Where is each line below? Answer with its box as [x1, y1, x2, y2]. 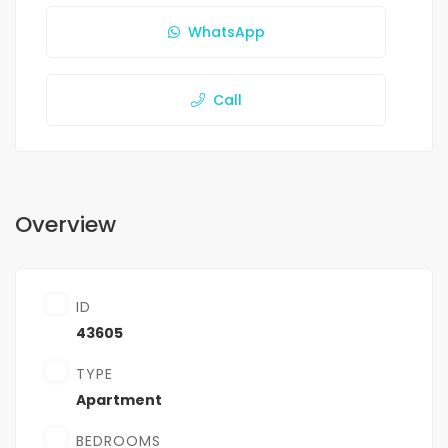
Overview [15, 209, 116, 241]
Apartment [76, 390, 162, 411]
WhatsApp [187, 22, 265, 43]
